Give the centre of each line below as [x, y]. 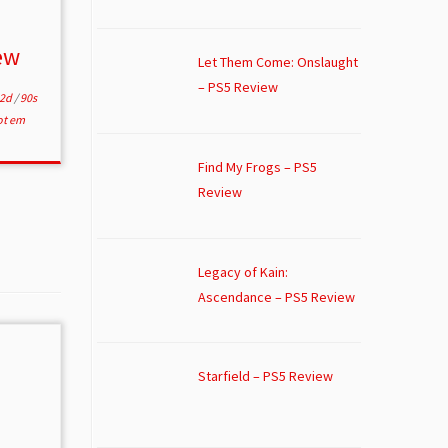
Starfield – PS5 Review [265, 376]
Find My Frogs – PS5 [257, 166]
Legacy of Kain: [242, 271]
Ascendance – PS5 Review [276, 296]
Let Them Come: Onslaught [277, 62]
